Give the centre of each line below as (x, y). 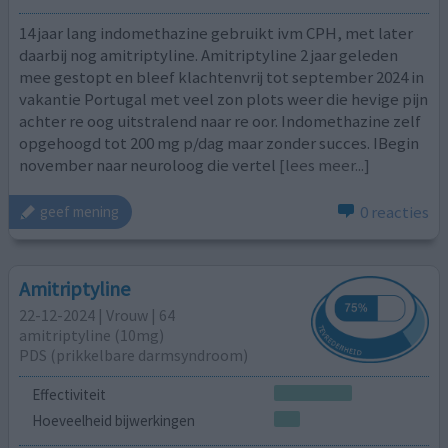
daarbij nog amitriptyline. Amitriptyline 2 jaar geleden (209, 55)
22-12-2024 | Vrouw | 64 (97, 315)
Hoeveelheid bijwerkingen (113, 421)
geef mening (80, 212)
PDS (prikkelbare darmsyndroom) (134, 355)
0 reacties (394, 211)
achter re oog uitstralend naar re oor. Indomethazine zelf (220, 121)
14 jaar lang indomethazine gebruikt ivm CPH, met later (216, 33)
